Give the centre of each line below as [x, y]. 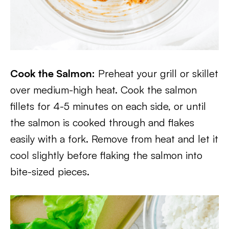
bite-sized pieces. [50, 171]
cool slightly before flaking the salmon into [106, 155]
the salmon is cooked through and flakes [102, 122]
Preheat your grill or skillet [157, 73]
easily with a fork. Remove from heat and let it [114, 139]
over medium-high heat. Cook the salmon [104, 90]
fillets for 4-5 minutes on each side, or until [108, 106]
